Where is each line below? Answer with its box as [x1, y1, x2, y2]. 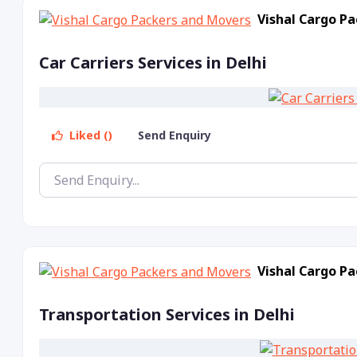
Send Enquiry [138, 127, 214, 143]
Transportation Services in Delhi [39, 304, 295, 326]
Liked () [66, 127, 112, 143]
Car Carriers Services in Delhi [39, 52, 267, 74]
